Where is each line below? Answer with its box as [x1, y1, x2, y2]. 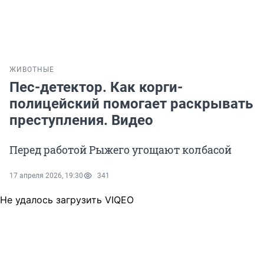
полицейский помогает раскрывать [9, 95, 253, 113]
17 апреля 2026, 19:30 [9, 171, 83, 180]
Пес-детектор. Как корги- [9, 79, 183, 96]
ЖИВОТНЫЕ [9, 65, 54, 74]
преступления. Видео [9, 112, 153, 129]
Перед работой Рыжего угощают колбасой [9, 143, 232, 157]
